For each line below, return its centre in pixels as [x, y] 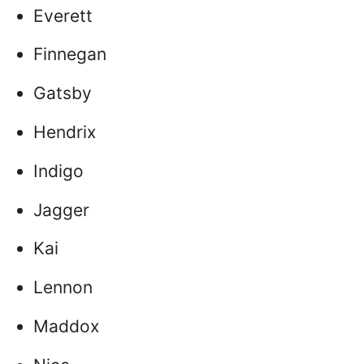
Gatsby [63, 93]
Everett [63, 15]
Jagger [61, 210]
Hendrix [65, 132]
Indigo [58, 171]
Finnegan [70, 54]
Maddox [66, 327]
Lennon [63, 288]
